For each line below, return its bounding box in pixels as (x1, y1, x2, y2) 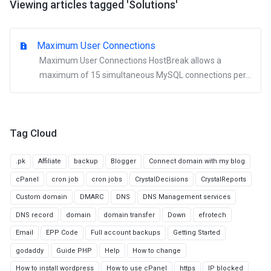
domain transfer (103, 211, 155, 219)
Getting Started (173, 229, 220, 237)
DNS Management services (143, 193, 230, 201)
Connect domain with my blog (149, 157, 245, 165)
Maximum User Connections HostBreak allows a (39, 56, 221, 65)
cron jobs (91, 175, 122, 183)
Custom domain (16, 193, 67, 201)
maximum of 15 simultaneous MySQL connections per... (39, 70, 251, 80)
